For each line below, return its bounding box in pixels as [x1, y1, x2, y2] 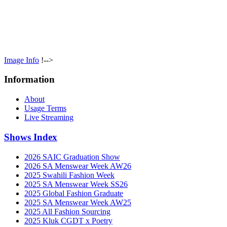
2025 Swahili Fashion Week [24, 170, 115, 179]
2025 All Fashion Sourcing [24, 207, 110, 216]
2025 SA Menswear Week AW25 [24, 198, 131, 207]
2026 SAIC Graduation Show [24, 152, 120, 161]
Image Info [4, 55, 39, 64]
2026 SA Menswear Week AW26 [24, 161, 131, 170]
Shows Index [4, 131, 57, 142]
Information [4, 74, 55, 85]
